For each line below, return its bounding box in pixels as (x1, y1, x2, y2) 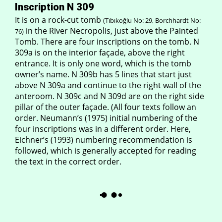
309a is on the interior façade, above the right (15, 47, 185, 58)
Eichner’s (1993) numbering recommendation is (15, 134, 192, 145)
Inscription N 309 (15, 1, 94, 13)
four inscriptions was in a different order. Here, (15, 123, 191, 134)
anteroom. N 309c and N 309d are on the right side (15, 91, 204, 102)
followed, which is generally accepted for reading (15, 145, 196, 156)
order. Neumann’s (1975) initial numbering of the (15, 112, 197, 123)
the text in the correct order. (15, 156, 121, 167)
